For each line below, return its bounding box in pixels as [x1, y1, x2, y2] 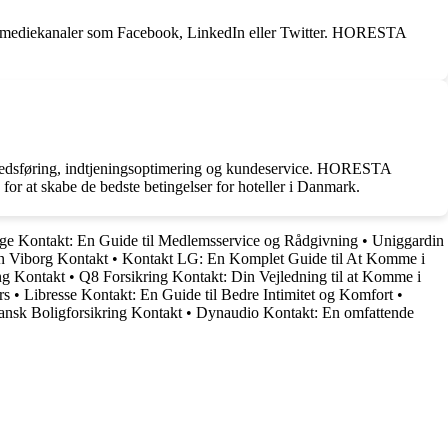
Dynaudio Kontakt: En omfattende [196, 303, 414, 321]
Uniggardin [372, 231, 444, 249]
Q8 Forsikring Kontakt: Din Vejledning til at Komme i [79, 267, 421, 285]
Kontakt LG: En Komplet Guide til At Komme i [122, 249, 425, 267]
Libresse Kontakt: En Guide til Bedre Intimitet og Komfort [24, 285, 393, 303]
